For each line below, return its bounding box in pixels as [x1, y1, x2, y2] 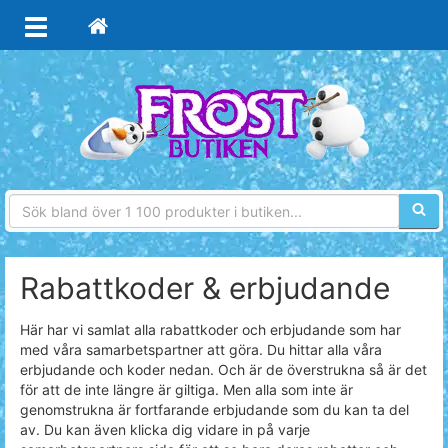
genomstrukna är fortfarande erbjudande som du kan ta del [20, 401, 409, 418]
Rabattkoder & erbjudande [20, 270, 390, 306]
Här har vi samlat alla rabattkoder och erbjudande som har [20, 321, 401, 338]
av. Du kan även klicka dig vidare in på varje [20, 421, 310, 438]
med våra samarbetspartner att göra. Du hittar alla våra [20, 341, 382, 358]
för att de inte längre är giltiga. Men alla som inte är [20, 381, 353, 398]
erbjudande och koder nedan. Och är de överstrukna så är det [20, 361, 427, 378]
